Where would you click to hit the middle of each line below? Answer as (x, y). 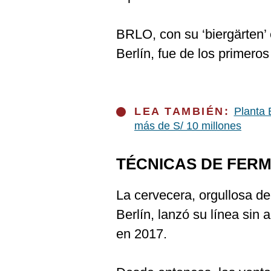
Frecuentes (37, 41)
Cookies (31, 11)
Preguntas (35, 31)
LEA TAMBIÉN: (184, 111)
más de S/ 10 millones (188, 126)
